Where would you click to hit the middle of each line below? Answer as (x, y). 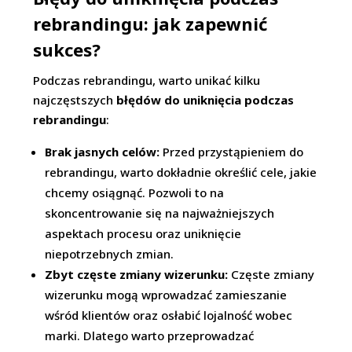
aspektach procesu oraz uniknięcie (143, 233)
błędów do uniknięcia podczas (205, 100)
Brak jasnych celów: (103, 152)
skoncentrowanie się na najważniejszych (160, 213)
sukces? (67, 49)
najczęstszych (75, 100)
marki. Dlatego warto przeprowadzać (150, 335)
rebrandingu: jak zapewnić (150, 24)
